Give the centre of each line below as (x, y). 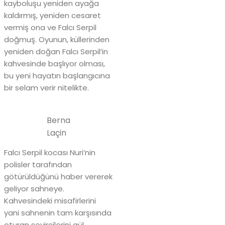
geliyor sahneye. (34, 189)
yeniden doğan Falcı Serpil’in (56, 52)
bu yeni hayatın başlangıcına (57, 76)
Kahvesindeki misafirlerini (50, 201)
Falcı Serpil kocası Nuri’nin (50, 153)
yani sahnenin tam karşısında (58, 213)
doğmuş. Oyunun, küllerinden (57, 40)
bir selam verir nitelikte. (46, 88)
